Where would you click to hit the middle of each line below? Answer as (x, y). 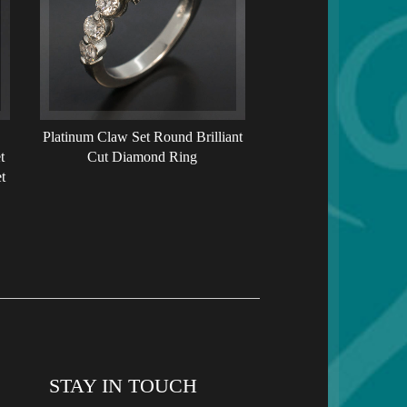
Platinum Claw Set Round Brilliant (142, 136)
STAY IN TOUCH (123, 386)
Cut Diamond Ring (143, 156)
